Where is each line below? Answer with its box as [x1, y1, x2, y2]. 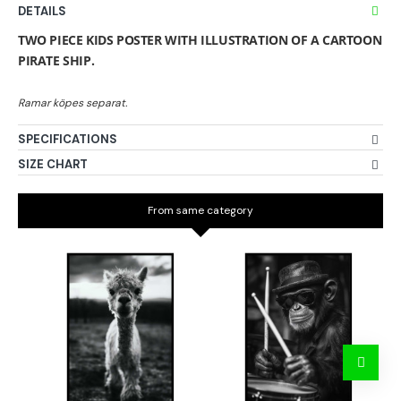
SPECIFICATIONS [18, 132, 117, 147]
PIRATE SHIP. [18, 52, 95, 69]
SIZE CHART [18, 157, 88, 172]
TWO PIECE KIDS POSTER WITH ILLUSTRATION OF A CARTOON [18, 31, 382, 48]
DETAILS [18, 4, 66, 19]
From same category [148, 203, 253, 218]
